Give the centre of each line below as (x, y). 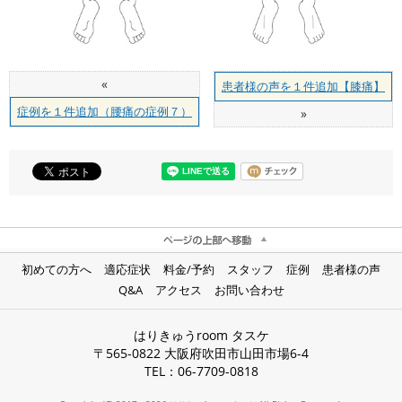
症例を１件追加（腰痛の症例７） (105, 111)
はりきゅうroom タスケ (201, 335)
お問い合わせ (249, 289)
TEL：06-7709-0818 (201, 371)
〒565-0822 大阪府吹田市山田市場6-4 (201, 353)
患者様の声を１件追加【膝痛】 (303, 86)
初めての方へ (57, 269)
